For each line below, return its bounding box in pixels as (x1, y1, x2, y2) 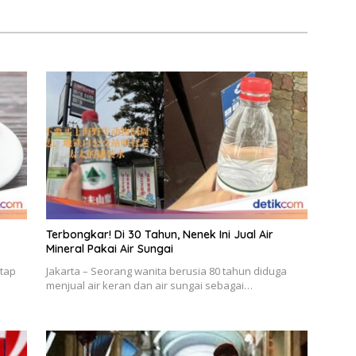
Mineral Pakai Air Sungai (45, 241, 173, 256)
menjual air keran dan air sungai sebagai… (45, 277, 253, 292)
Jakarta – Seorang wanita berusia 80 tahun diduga (45, 263, 287, 278)
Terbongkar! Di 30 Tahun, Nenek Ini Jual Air (45, 226, 273, 242)
